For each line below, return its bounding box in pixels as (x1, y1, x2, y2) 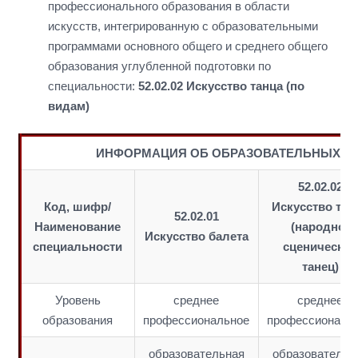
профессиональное (143, 313, 249, 327)
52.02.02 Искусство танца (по (138, 78, 304, 93)
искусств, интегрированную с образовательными (48, 18, 318, 33)
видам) (48, 98, 89, 113)
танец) (301, 260, 339, 273)
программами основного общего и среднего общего (48, 38, 328, 53)
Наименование (34, 220, 121, 233)
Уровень (54, 293, 101, 307)
